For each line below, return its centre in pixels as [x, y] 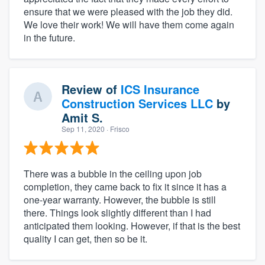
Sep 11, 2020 [83, 128]
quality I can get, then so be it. [85, 238]
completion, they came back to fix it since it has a [125, 186]
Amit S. [82, 117]
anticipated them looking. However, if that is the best [132, 225]
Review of [91, 89]
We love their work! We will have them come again [129, 24]
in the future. [49, 37]
